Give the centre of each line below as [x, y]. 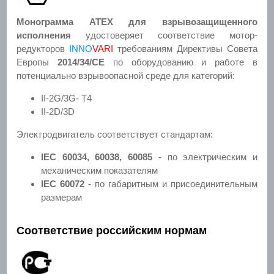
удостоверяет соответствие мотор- [164, 35]
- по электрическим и [205, 157]
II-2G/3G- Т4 [66, 98]
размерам [61, 197]
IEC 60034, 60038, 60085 [97, 157]
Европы [37, 62]
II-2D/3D [58, 111]
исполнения [44, 35]
